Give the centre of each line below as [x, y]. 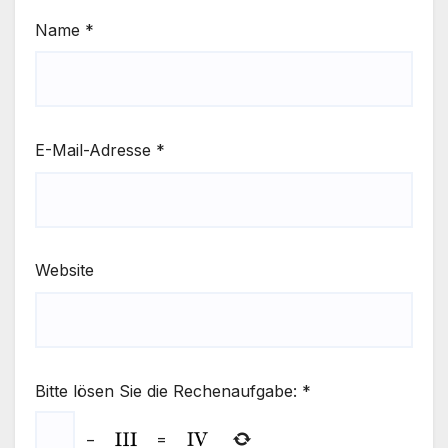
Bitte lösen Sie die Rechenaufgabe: [166, 390]
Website [64, 270]
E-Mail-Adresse [95, 150]
